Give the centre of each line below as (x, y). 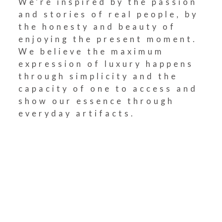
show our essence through (97, 101)
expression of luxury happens (106, 64)
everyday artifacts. (77, 113)
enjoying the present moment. (108, 39)
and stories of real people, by (109, 14)
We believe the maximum (91, 52)
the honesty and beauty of (97, 27)
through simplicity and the (98, 76)
